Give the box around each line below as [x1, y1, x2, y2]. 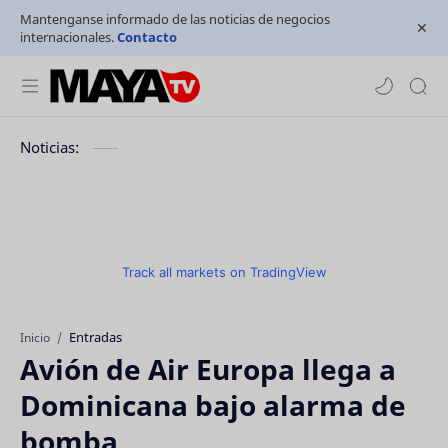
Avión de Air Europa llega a [20, 350, 396, 388]
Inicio [20, 329, 50, 345]
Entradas [69, 328, 122, 346]
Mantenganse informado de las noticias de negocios [20, 10, 330, 28]
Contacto [117, 28, 177, 46]
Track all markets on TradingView [121, 264, 327, 280]
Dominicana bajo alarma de [20, 386, 406, 424]
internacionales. [20, 28, 117, 46]
